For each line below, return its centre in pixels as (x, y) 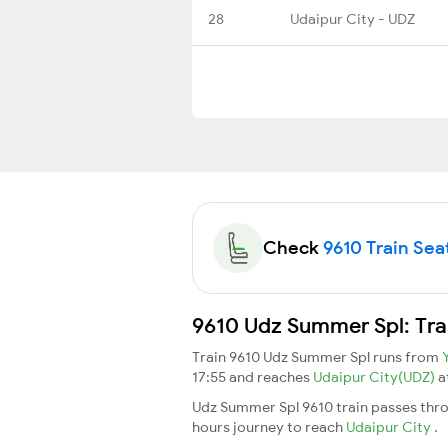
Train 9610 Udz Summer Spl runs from (317, 356)
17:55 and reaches (252, 376)
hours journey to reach (269, 426)
